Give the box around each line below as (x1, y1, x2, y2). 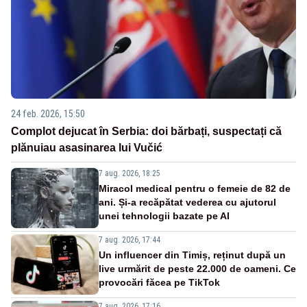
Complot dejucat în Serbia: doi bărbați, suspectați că (11, 125, 282, 137)
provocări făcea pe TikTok (99, 276, 220, 288)
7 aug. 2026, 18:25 (99, 168, 160, 178)
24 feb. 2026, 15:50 (11, 108, 85, 119)
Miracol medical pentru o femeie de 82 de (99, 182, 291, 194)
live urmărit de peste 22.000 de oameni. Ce (99, 262, 296, 274)
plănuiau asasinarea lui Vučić (11, 141, 162, 153)
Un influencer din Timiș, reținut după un (99, 249, 286, 260)
